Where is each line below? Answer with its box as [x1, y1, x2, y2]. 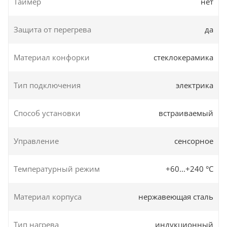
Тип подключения [14, 80, 81, 90]
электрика [176, 80, 213, 90]
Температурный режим [14, 163, 100, 174]
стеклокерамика [154, 52, 213, 62]
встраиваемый [159, 107, 213, 118]
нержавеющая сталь [138, 191, 213, 202]
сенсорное [174, 135, 213, 146]
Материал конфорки [14, 52, 90, 62]
